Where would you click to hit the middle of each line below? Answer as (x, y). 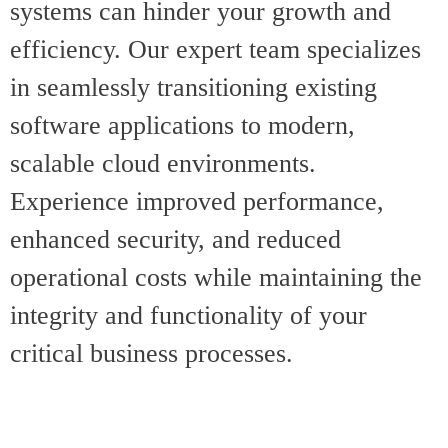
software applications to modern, (182, 125)
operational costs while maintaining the (216, 277)
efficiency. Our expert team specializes (215, 49)
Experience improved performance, (197, 201)
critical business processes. (155, 353)
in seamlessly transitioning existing (193, 87)
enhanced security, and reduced (175, 239)
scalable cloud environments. (163, 163)
